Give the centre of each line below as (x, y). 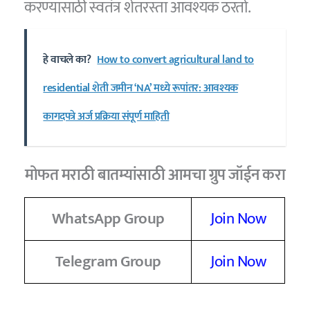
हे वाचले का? (67, 60)
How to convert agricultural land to (175, 60)
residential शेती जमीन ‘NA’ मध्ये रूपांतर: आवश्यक (140, 89)
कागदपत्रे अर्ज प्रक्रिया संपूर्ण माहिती (106, 117)
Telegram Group (108, 261)
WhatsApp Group (108, 218)
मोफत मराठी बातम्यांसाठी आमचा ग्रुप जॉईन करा (155, 175)
